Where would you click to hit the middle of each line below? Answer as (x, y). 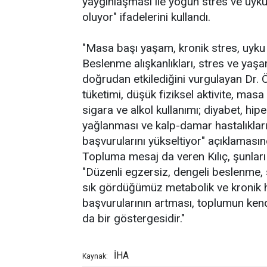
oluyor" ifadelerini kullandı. (146, 17)
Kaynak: (95, 256)
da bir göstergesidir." (133, 218)
